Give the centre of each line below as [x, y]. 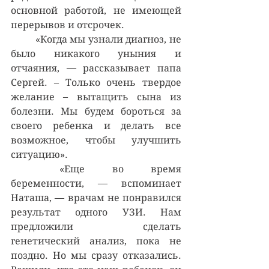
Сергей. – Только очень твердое [96, 82]
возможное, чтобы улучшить [96, 140]
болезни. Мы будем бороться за [96, 111]
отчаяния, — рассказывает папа [96, 68]
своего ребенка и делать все [96, 125]
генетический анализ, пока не [96, 241]
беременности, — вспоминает [96, 183]
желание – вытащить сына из [96, 97]
